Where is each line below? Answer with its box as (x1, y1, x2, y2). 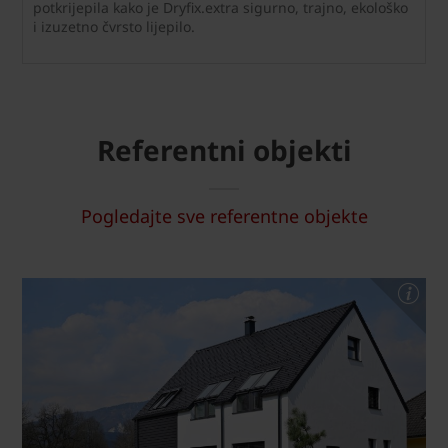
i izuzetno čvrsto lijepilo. (33, 17, 195, 37)
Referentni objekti (96, 131, 352, 170)
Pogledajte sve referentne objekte (80, 204, 368, 229)
